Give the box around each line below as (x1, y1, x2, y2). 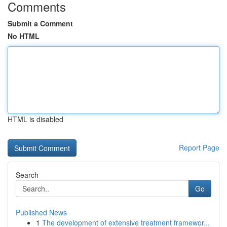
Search (16, 170, 39, 180)
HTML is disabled (8, 114, 63, 124)
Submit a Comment (8, 18, 73, 28)
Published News (16, 207, 67, 217)
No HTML (8, 31, 40, 41)
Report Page (179, 142, 219, 153)
